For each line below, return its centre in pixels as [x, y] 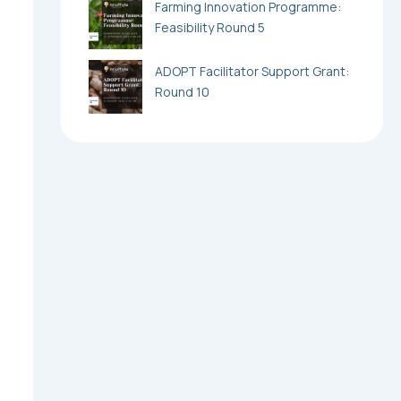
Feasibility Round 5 [209, 27]
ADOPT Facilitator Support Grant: [252, 71]
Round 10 [182, 91]
